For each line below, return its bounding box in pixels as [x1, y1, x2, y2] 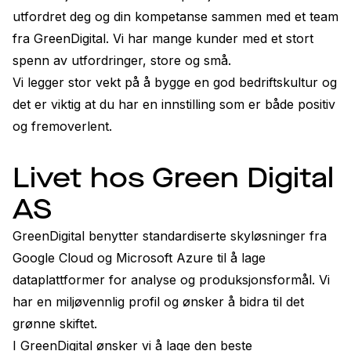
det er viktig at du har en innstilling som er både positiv [13, 96, 335, 112]
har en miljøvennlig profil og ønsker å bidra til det [13, 294, 304, 309]
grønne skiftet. [13, 316, 101, 331]
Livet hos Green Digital [13, 159, 334, 197]
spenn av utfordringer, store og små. [13, 52, 231, 68]
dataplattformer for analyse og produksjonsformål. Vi [13, 272, 330, 288]
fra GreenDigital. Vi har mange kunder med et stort [13, 31, 313, 46]
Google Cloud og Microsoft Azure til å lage [13, 250, 266, 266]
